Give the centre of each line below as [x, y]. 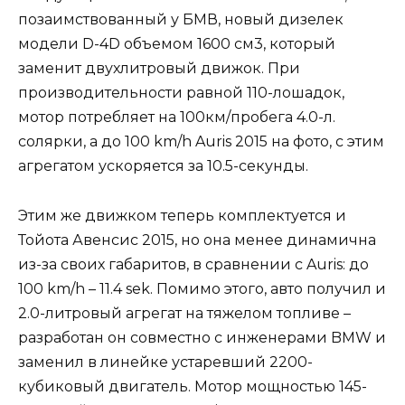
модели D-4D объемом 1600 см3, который [177, 44]
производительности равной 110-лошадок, [181, 93]
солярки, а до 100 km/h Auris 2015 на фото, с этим [201, 142]
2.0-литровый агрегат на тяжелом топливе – [184, 313]
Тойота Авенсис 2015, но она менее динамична [197, 240]
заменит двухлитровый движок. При [159, 69]
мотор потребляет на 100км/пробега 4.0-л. [177, 118]
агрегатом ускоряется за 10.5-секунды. [163, 166]
